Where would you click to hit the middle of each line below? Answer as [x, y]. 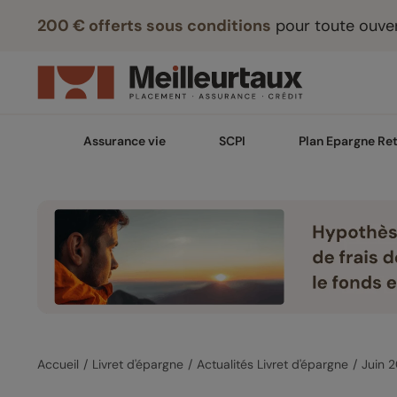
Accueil [58, 365]
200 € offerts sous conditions [154, 26]
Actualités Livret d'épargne [272, 365]
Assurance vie [125, 141]
